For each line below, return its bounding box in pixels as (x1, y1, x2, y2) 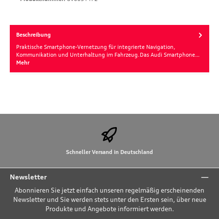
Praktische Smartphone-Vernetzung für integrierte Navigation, (16, 43, 175, 50)
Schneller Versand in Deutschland (66, 149, 153, 156)
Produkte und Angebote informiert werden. (45, 204, 174, 213)
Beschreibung (16, 31, 51, 39)
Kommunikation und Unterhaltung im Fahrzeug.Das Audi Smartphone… (16, 51, 199, 58)
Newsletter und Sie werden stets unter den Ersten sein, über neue (13, 195, 206, 203)
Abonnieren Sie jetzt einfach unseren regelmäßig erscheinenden (15, 186, 204, 194)
